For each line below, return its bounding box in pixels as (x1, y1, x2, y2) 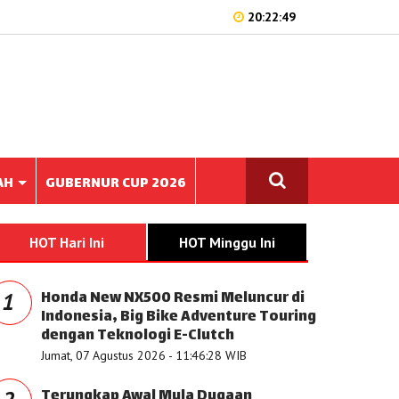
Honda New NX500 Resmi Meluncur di (41, 286, 305, 312)
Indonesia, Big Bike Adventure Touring (41, 305, 316, 330)
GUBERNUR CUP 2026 (45, 172, 186, 196)
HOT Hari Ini (29, 233, 104, 251)
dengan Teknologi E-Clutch (41, 323, 234, 349)
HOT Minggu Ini (179, 233, 275, 251)
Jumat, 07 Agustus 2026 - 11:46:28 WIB (41, 347, 247, 363)
